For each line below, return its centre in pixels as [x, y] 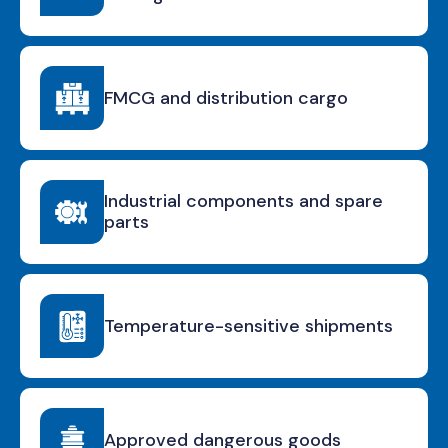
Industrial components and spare [243, 201]
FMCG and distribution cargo [226, 97]
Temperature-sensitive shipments [248, 325]
